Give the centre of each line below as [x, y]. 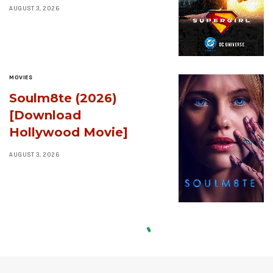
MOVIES [21, 77]
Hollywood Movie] [69, 132]
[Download [45, 115]
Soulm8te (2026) [63, 98]
